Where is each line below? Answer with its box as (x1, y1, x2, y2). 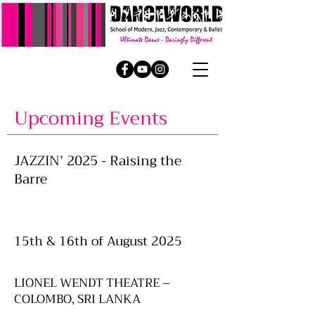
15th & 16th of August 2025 (14, 230, 182, 252)
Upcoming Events (14, 103, 167, 134)
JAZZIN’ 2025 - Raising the (14, 149, 181, 172)
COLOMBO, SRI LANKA (14, 289, 141, 309)
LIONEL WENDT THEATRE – (14, 273, 170, 293)
